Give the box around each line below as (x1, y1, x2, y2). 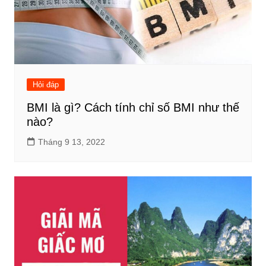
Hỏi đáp (32, 80, 59, 90)
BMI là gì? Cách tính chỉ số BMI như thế (26, 101, 239, 115)
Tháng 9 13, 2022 (37, 137, 105, 147)
